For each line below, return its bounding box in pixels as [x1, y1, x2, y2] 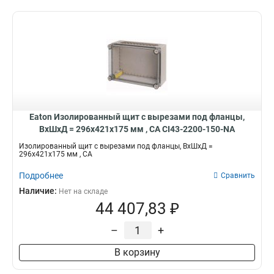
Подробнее [19, 171, 63, 180]
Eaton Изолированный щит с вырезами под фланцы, [29, 112, 245, 122]
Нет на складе [59, 187, 108, 196]
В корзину [114, 246, 160, 258]
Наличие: [19, 186, 59, 196]
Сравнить [221, 171, 255, 180]
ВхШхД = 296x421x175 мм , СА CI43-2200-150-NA [39, 124, 235, 134]
